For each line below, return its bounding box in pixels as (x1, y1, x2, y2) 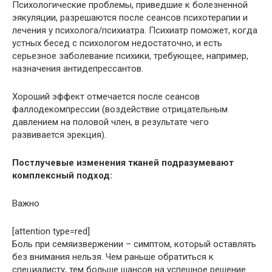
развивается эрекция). (12, 129, 106, 140)
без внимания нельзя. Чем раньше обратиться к (12, 251, 214, 262)
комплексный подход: (12, 169, 112, 181)
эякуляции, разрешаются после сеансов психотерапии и (12, 12, 248, 23)
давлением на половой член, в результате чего (12, 116, 209, 127)
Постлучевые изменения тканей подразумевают (12, 157, 234, 168)
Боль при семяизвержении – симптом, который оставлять (12, 238, 256, 250)
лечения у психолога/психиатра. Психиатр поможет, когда (12, 24, 257, 36)
